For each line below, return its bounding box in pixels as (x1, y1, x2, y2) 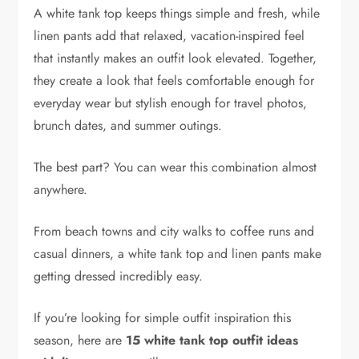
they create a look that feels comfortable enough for (34, 71, 315, 91)
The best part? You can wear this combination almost (34, 158, 317, 177)
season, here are (34, 331, 127, 350)
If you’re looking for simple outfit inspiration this (34, 309, 292, 328)
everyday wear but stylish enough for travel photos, (34, 94, 308, 113)
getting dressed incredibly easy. (34, 267, 204, 286)
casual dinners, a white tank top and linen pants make (34, 244, 322, 264)
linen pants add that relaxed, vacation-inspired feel (34, 26, 305, 46)
